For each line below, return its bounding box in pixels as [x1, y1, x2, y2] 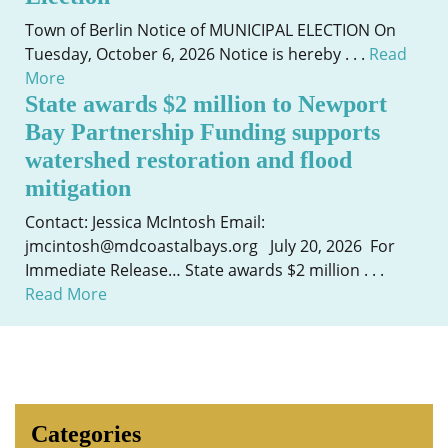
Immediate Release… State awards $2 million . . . [25, 259, 384, 281]
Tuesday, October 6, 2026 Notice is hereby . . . [25, 43, 369, 65]
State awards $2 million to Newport [25, 91, 387, 117]
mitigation [25, 175, 131, 201]
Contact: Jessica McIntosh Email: [25, 211, 265, 233]
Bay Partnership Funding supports [25, 119, 380, 145]
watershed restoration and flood [25, 147, 352, 173]
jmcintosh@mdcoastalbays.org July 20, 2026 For [25, 235, 395, 257]
